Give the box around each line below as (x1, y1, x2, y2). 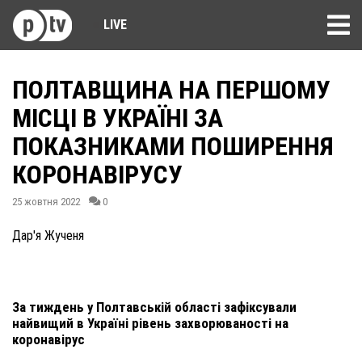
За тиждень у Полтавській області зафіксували (12, 299, 297, 315)
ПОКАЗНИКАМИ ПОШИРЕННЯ (12, 131, 334, 162)
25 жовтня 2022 (12, 196, 80, 208)
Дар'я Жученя (12, 228, 84, 243)
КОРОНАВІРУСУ (12, 159, 183, 190)
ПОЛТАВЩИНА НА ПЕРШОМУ (12, 74, 330, 105)
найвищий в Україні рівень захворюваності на (12, 315, 288, 331)
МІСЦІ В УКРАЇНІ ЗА (12, 103, 223, 133)
